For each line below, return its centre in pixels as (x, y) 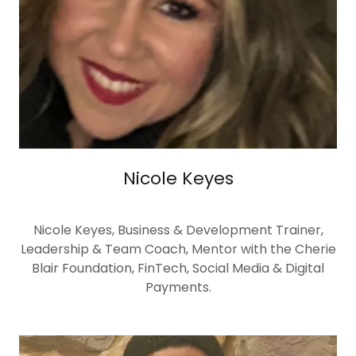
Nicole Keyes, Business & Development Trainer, (178, 230)
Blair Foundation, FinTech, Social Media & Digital (178, 269)
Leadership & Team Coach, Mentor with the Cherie (178, 250)
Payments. (178, 288)
